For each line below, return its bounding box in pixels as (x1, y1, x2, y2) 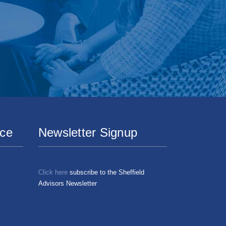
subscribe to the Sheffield (68, 168, 144, 176)
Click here (38, 168, 68, 176)
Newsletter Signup (38, 126, 138, 139)
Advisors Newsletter (38, 180, 97, 187)
